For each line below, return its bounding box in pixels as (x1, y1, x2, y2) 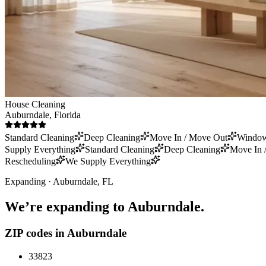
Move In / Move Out (150, 132, 227, 143)
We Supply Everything (65, 156, 151, 167)
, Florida (49, 110, 81, 121)
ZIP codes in (5, 226, 67, 239)
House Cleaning (5, 99, 65, 110)
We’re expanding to (5, 198, 128, 214)
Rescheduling (5, 156, 56, 167)
